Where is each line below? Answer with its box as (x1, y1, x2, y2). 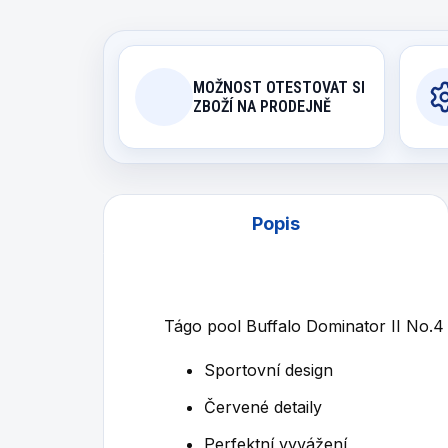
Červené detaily (204, 397, 322, 417)
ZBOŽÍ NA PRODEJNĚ (193, 97, 331, 116)
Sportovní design (204, 360, 333, 380)
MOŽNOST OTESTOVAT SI (193, 78, 365, 97)
